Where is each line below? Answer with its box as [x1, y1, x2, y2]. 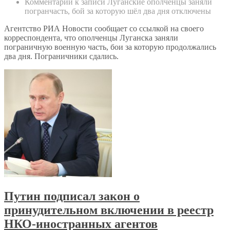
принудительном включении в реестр [4, 203, 214, 217]
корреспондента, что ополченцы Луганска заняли [4, 33, 178, 42]
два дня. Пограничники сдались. [4, 51, 119, 61]
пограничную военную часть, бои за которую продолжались [4, 42, 216, 51]
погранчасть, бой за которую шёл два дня [25, 6, 169, 15]
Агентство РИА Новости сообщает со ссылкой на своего [4, 24, 204, 33]
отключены [169, 6, 211, 15]
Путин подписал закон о [4, 189, 140, 203]
